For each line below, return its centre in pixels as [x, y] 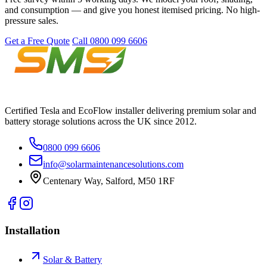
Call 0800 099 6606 [110, 41]
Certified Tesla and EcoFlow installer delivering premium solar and [131, 111]
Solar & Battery [72, 259]
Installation [32, 231]
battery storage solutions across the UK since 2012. [101, 122]
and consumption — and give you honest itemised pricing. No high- [132, 10]
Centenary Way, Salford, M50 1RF [109, 181]
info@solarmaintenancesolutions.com [113, 164]
